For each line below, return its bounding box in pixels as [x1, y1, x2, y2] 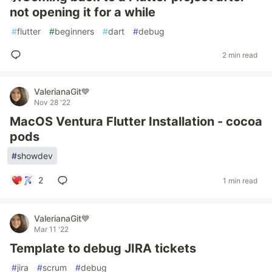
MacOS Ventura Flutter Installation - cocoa [10, 114, 262, 129]
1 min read [223, 175, 257, 185]
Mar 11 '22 [34, 225, 69, 234]
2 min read [222, 50, 257, 59]
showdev [17, 151, 53, 161]
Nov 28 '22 [34, 98, 70, 107]
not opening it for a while [10, 5, 155, 19]
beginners [55, 26, 94, 36]
